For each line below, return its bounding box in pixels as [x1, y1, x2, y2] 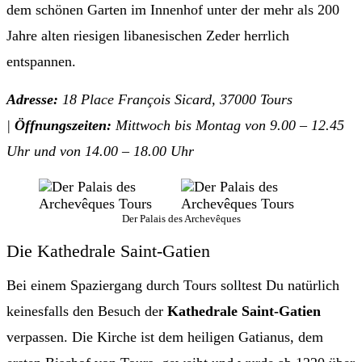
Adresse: [6, 91, 58, 108]
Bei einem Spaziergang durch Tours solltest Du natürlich [6, 277, 339, 294]
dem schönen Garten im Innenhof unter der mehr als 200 [6, 2, 339, 19]
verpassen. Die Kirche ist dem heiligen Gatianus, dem [6, 329, 323, 346]
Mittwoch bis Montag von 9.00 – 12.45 [112, 117, 344, 134]
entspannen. [6, 53, 76, 70]
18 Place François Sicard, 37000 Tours [58, 91, 293, 108]
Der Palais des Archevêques [121, 213, 241, 225]
